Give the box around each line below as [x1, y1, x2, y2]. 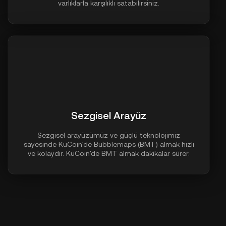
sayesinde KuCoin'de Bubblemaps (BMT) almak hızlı [23, 140, 194, 148]
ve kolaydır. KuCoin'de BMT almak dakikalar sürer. [28, 149, 190, 157]
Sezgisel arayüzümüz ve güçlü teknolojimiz [37, 131, 180, 139]
